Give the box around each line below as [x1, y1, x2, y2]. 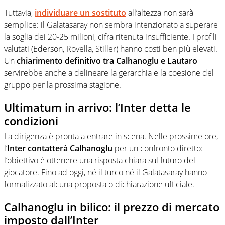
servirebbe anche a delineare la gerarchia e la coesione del [4, 67, 214, 79]
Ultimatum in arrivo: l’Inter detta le [4, 100, 191, 116]
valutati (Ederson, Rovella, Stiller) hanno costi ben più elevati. [4, 43, 217, 55]
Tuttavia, [4, 7, 35, 19]
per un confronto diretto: [113, 142, 203, 154]
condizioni [4, 113, 58, 129]
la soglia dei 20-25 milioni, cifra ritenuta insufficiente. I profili [4, 31, 217, 43]
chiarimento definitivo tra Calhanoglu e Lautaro [15, 55, 197, 67]
